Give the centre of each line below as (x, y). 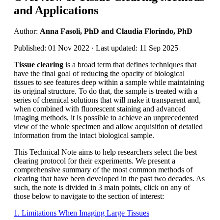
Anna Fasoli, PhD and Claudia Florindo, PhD (116, 31)
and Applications (56, 10)
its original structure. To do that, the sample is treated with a (106, 91)
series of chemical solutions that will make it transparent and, (107, 100)
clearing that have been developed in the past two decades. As (109, 178)
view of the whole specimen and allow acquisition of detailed (108, 126)
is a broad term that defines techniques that (130, 64)
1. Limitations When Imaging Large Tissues (82, 213)
